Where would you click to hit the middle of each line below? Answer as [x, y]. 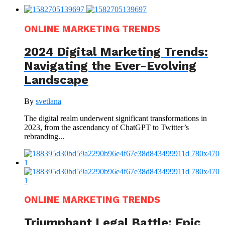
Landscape [56, 80]
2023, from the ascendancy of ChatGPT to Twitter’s [106, 127]
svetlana [48, 101]
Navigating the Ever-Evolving [110, 66]
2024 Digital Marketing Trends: [116, 51]
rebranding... [44, 136]
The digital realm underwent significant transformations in [116, 118]
